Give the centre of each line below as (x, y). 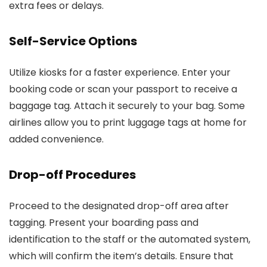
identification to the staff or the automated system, (130, 239)
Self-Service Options (73, 41)
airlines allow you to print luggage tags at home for (128, 122)
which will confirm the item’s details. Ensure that (121, 256)
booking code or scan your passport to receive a (123, 89)
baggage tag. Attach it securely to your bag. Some (127, 106)
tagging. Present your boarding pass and (104, 223)
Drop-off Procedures (72, 175)
